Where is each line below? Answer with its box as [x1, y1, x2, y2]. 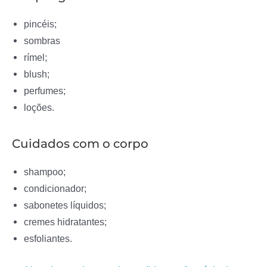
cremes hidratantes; [24, 216, 107, 228]
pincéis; [24, 18, 57, 29]
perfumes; [24, 85, 66, 96]
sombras [24, 35, 60, 46]
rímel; [24, 51, 47, 63]
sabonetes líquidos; [24, 200, 106, 211]
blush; [24, 68, 49, 79]
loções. [24, 101, 54, 113]
